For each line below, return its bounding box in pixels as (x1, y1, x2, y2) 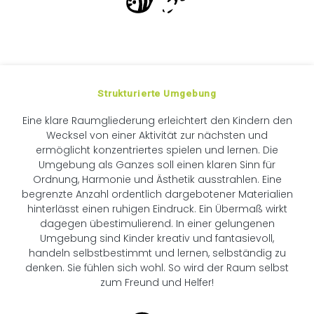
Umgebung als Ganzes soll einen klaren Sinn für (39, 157, 275, 172)
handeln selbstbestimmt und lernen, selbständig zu (28, 245, 286, 260)
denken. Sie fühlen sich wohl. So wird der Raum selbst (25, 260, 289, 275)
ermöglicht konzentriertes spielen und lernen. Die (36, 142, 278, 157)
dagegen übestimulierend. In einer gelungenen (39, 216, 275, 231)
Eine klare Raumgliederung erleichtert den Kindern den (22, 113, 292, 128)
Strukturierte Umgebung (97, 87, 217, 99)
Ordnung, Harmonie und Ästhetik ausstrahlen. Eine (32, 172, 282, 186)
